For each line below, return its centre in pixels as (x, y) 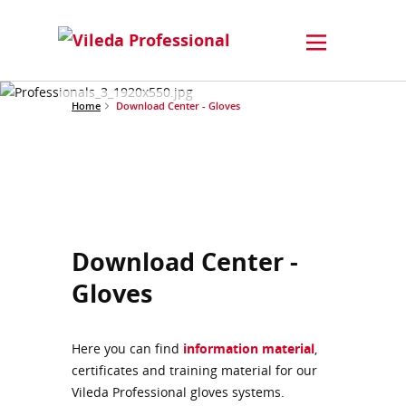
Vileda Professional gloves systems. (178, 391)
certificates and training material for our (194, 370)
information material (249, 348)
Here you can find (127, 348)
